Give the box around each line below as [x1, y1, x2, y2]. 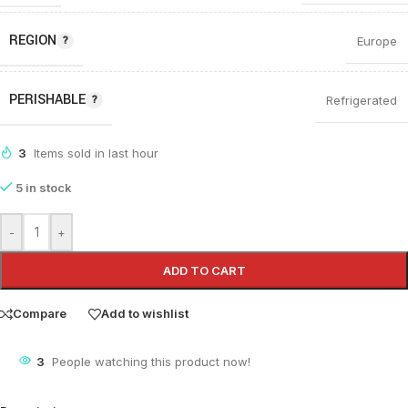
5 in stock [15, 179, 72, 195]
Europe [357, 34, 397, 49]
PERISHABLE [9, 89, 86, 109]
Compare [13, 306, 66, 321]
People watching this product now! [52, 353, 250, 369]
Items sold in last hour [34, 145, 158, 160]
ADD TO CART [162, 262, 246, 278]
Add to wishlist [101, 306, 189, 321]
